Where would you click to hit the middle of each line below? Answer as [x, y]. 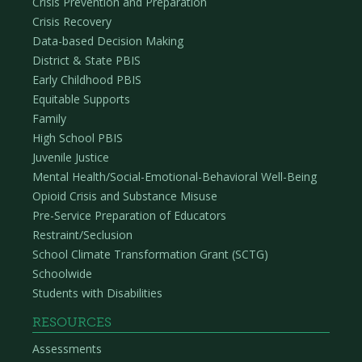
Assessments [67, 349]
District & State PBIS [86, 61]
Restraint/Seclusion [82, 235]
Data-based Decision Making [108, 41]
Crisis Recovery [72, 22]
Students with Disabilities [97, 293]
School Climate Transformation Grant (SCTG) [150, 255]
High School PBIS [78, 138]
